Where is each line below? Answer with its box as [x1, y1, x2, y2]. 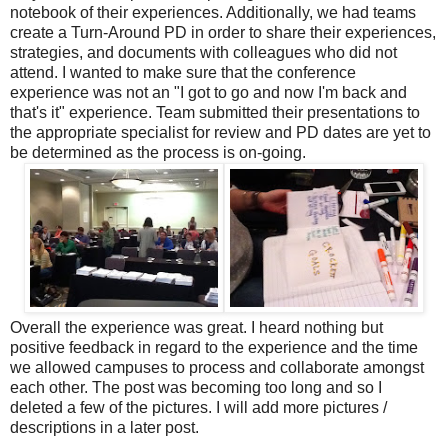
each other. [10, 378, 92, 396]
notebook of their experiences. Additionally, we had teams [10, 3, 416, 21]
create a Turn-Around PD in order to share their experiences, [10, 23, 436, 41]
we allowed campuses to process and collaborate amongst [10, 358, 424, 376]
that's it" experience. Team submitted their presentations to [10, 103, 420, 121]
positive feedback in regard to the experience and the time [10, 338, 418, 356]
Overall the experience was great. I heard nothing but [10, 318, 383, 336]
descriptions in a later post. [10, 418, 199, 436]
